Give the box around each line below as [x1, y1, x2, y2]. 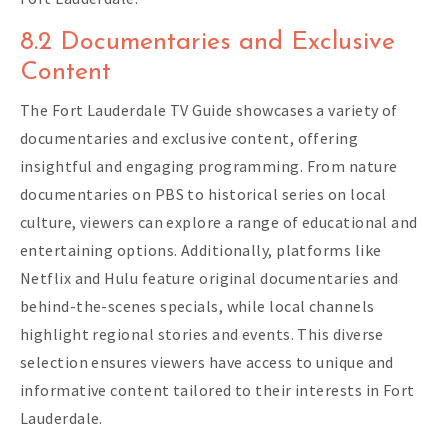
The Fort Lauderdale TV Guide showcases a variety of [20, 99, 398, 120]
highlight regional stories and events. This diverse [20, 323, 384, 344]
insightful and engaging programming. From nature [20, 155, 398, 176]
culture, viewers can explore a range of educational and [20, 211, 418, 232]
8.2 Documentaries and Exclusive [20, 29, 395, 55]
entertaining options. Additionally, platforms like [20, 239, 382, 260]
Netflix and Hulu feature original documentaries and [20, 267, 399, 288]
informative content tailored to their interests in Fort [20, 379, 415, 400]
